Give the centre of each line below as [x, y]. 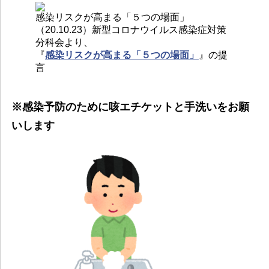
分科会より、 [64, 42]
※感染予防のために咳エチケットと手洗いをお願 [130, 107]
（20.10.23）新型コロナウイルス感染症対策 [131, 29]
